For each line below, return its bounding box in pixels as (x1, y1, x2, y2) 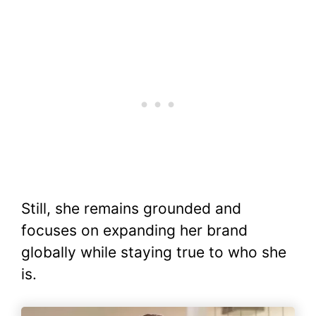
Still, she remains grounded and (21, 199, 241, 217)
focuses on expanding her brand (21, 221, 248, 239)
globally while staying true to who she (21, 243, 286, 261)
